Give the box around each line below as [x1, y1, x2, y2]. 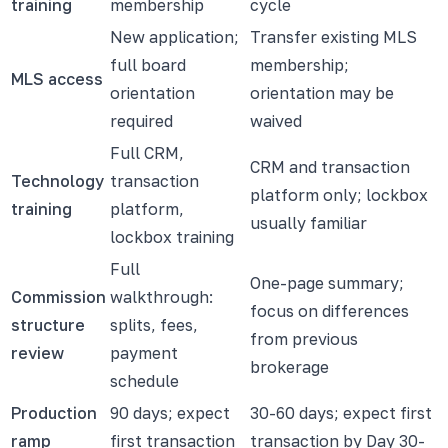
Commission [11, 286, 106, 307]
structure [11, 314, 85, 335]
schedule [110, 370, 179, 391]
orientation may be [250, 82, 394, 103]
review [11, 342, 64, 363]
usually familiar [250, 212, 367, 233]
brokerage [250, 356, 329, 377]
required [110, 110, 173, 131]
